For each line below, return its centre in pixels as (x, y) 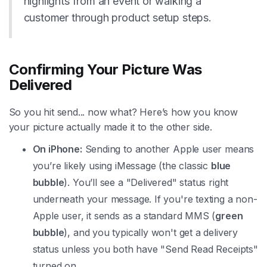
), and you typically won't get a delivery (151, 233)
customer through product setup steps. (117, 18)
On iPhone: (57, 149)
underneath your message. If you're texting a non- (145, 199)
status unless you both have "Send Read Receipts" (145, 249)
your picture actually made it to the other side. (110, 127)
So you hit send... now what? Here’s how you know (123, 112)
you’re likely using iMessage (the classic (122, 166)
